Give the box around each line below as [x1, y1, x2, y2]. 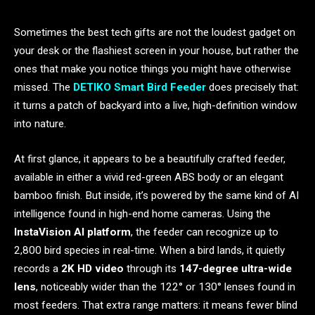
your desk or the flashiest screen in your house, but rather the [14, 44, 299, 57]
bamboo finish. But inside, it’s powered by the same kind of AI [14, 188, 299, 202]
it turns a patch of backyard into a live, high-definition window [14, 99, 297, 112]
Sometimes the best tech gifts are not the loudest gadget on [14, 26, 295, 39]
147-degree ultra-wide [179, 262, 292, 275]
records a [14, 262, 61, 275]
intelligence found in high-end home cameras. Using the [14, 207, 271, 220]
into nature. [14, 117, 66, 130]
